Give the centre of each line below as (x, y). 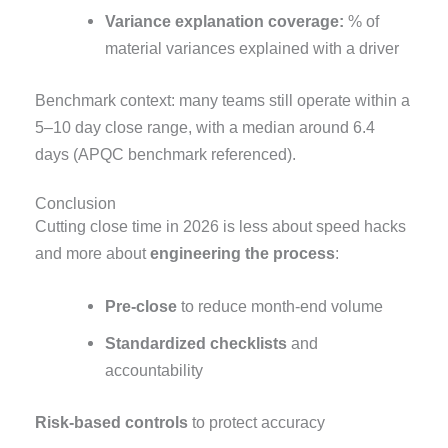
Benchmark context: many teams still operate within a (223, 99)
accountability (153, 370)
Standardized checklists (195, 343)
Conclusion (76, 202)
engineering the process (243, 252)
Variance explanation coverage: (224, 20)
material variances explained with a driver (251, 47)
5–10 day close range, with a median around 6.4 (205, 126)
